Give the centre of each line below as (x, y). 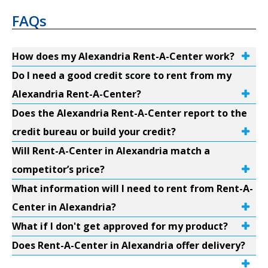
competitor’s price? (58, 169)
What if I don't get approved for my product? (120, 226)
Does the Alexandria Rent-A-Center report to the (130, 113)
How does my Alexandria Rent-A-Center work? (123, 56)
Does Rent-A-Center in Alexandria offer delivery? (129, 245)
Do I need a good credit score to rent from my (122, 75)
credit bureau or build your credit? (94, 132)
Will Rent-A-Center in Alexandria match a (111, 151)
